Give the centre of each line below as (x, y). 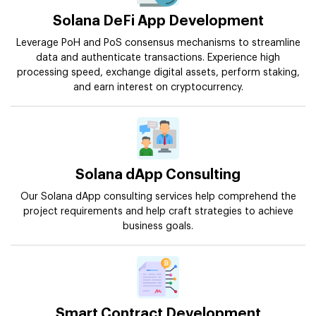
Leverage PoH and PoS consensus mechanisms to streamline (158, 43)
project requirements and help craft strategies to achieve (158, 212)
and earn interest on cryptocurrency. (158, 88)
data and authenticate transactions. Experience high (158, 58)
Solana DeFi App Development (158, 22)
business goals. (158, 227)
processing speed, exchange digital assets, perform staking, (158, 73)
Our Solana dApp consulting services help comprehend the (158, 197)
